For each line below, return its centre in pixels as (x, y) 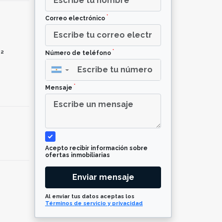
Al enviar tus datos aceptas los (90, 196)
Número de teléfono (79, 53)
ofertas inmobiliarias (78, 155)
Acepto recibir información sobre (96, 148)
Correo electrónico (76, 18)
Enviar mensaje (103, 177)
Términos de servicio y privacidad (94, 203)
